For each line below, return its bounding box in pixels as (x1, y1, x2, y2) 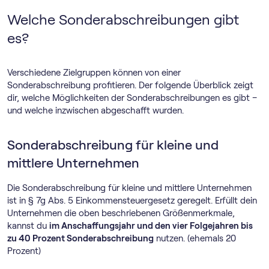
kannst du (7, 220, 49, 231)
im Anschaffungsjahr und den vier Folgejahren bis (49, 220, 253, 231)
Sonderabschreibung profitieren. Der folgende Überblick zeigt (7, 80, 253, 90)
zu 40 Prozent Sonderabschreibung (7, 233, 154, 243)
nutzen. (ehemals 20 (154, 233, 236, 243)
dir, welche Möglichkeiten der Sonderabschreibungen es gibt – (7, 92, 257, 103)
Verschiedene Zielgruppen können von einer (7, 67, 181, 77)
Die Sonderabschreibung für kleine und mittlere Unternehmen (7, 183, 252, 193)
